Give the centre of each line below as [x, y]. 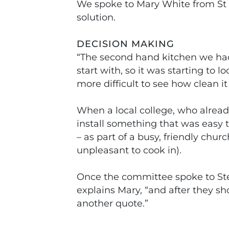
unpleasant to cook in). [129, 150]
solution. [96, 17]
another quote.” [112, 203]
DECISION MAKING [125, 44]
